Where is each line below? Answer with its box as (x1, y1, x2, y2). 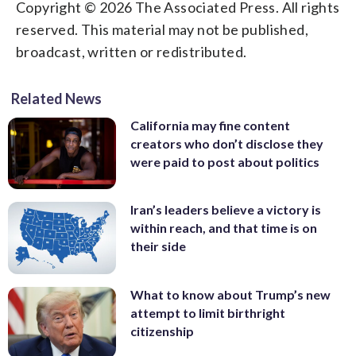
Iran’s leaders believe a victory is (130, 202, 321, 218)
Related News (11, 89, 102, 107)
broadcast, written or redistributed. (16, 42, 247, 60)
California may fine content (130, 117, 290, 133)
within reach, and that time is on (130, 220, 317, 236)
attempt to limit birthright (130, 304, 285, 320)
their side (130, 238, 186, 254)
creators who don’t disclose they (130, 135, 323, 151)
